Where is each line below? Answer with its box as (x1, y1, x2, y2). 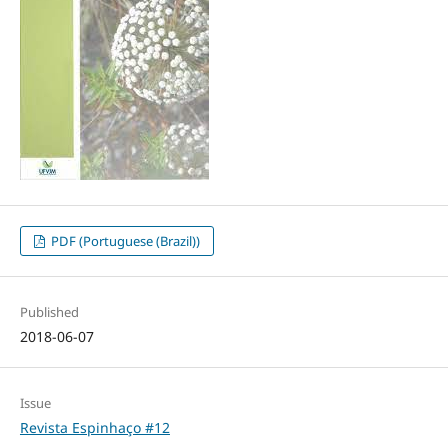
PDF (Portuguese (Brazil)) (48, 231, 201, 250)
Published (19, 302, 79, 321)
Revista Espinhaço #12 (19, 417, 170, 437)
